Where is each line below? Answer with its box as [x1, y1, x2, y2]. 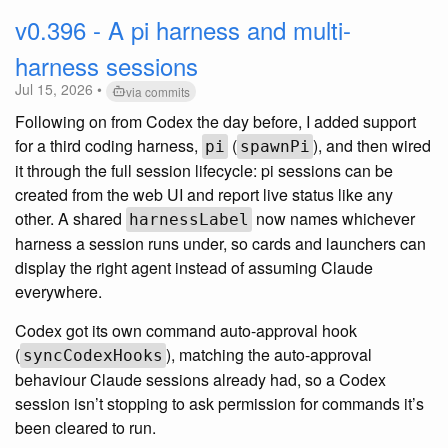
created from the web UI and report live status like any [15, 182, 393, 206]
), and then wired [313, 133, 431, 157]
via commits [126, 82, 190, 100]
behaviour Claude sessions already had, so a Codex [15, 367, 386, 391]
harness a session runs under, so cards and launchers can [15, 231, 426, 255]
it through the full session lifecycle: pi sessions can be [15, 158, 393, 182]
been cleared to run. [15, 415, 156, 439]
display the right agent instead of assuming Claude [15, 255, 373, 279]
